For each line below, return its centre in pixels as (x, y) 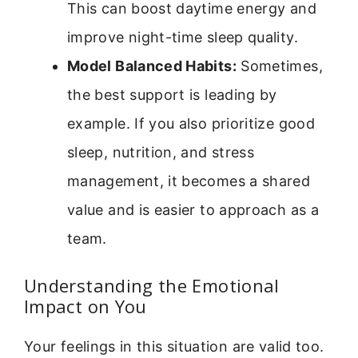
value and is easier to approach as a (193, 210)
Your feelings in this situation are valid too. (174, 347)
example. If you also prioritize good (191, 124)
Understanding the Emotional (152, 286)
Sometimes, (279, 66)
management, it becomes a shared (189, 181)
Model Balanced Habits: (152, 66)
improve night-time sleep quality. (183, 38)
